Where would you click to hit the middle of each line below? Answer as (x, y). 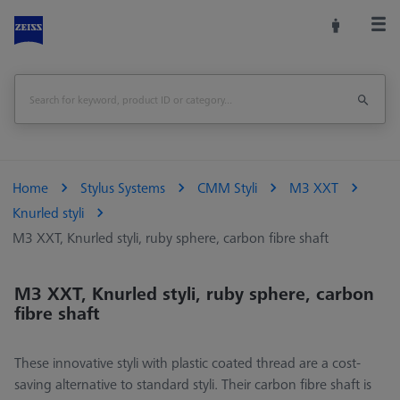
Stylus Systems (123, 188)
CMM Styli (227, 188)
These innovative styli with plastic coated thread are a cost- (187, 363)
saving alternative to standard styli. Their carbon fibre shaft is (193, 384)
